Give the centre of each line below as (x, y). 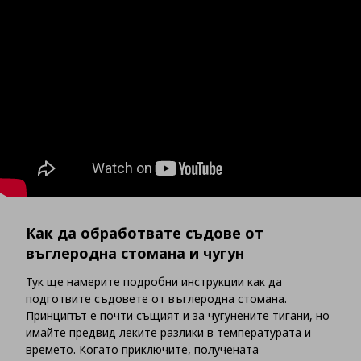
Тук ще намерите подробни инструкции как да (154, 282)
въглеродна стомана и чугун (135, 253)
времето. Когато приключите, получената (142, 350)
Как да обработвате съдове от (145, 233)
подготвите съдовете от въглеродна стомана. (156, 299)
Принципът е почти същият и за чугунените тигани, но (178, 316)
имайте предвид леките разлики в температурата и (168, 333)
